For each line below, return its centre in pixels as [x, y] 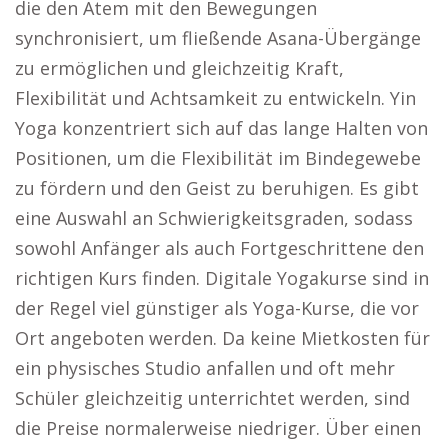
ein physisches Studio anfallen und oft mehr [205, 367]
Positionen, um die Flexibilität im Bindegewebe [218, 157]
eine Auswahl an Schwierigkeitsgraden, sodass [214, 217]
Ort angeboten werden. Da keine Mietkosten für [222, 337]
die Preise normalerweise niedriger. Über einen [218, 427]
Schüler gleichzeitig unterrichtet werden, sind [212, 397]
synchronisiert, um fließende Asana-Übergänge [218, 37]
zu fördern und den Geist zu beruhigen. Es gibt [217, 187]
